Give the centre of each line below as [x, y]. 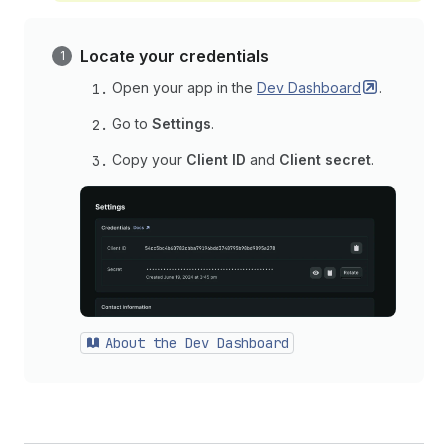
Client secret [325, 159]
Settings [181, 123]
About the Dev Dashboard [197, 342]
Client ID [216, 159]
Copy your [149, 159]
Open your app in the [184, 87]
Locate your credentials [174, 56]
